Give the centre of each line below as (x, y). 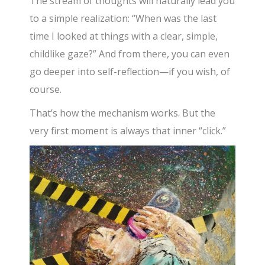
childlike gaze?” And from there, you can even (130, 54)
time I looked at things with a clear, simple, (124, 36)
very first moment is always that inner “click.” (128, 131)
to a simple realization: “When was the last (123, 18)
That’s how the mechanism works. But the (123, 113)
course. (46, 89)
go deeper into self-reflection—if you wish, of (130, 72)
